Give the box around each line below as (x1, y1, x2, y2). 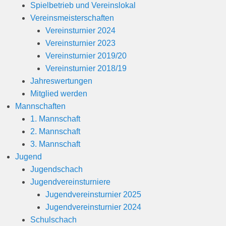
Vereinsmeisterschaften (30, 13, 114, 22)
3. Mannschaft (30, 139, 80, 148)
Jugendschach (30, 164, 83, 174)
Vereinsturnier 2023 (45, 38, 116, 47)
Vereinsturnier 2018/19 (45, 64, 127, 73)
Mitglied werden (30, 89, 87, 98)
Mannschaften (15, 101, 66, 110)
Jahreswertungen (30, 76, 92, 85)
